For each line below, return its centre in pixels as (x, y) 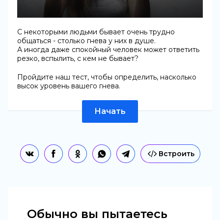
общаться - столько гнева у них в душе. (86, 41)
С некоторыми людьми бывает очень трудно (96, 32)
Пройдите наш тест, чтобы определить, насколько (107, 77)
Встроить (177, 154)
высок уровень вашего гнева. (69, 86)
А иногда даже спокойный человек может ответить (108, 50)
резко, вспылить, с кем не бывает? (78, 58)
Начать (110, 111)
